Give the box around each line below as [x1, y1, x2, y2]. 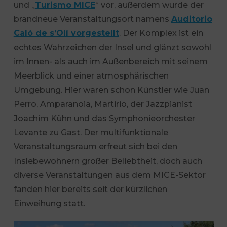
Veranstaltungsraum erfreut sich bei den [13, 142, 177, 152]
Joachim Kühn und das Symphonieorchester [13, 113, 195, 123]
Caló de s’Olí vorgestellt [13, 28, 119, 38]
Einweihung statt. [13, 199, 85, 208]
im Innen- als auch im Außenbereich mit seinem [13, 57, 208, 66]
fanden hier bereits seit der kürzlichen [13, 184, 167, 194]
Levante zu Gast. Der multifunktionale [13, 128, 168, 137]
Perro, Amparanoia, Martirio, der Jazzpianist [13, 99, 192, 109]
